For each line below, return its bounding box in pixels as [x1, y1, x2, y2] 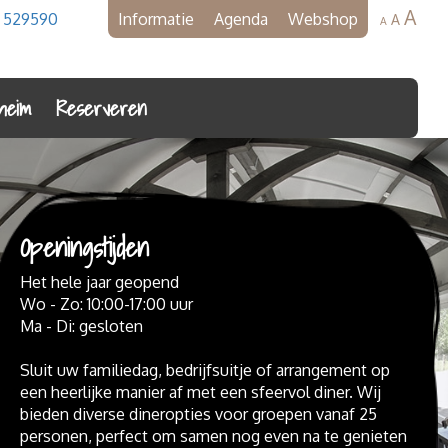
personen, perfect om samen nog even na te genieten [20, 425, 407, 446]
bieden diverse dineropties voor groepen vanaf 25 [20, 403, 377, 424]
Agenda [214, 9, 268, 29]
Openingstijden [20, 225, 149, 268]
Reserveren [56, 91, 148, 125]
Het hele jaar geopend [20, 271, 179, 292]
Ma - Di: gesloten [20, 315, 143, 336]
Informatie [118, 9, 194, 29]
